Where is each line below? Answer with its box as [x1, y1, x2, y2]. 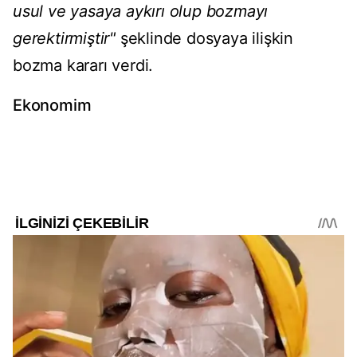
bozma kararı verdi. [13, 56, 154, 76]
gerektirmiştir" [13, 29, 116, 49]
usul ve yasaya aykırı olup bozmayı [13, 2, 269, 22]
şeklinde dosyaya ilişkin [116, 29, 294, 49]
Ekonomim [13, 96, 92, 116]
